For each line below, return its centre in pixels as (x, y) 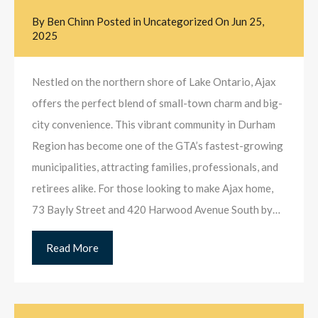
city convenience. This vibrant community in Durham (154, 125)
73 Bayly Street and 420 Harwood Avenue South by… (156, 210)
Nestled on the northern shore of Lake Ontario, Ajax (154, 82)
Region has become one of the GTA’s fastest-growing (158, 146)
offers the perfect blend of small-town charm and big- (157, 103)
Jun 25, (248, 22)
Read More (72, 248)
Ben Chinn (71, 22)
